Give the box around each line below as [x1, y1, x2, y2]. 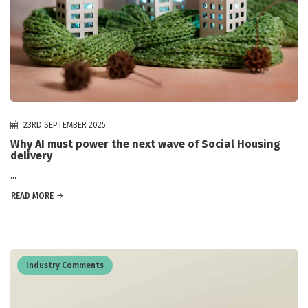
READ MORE [11, 190, 54, 201]
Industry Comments [26, 260, 104, 270]
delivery [10, 148, 52, 162]
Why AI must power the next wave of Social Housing [10, 137, 280, 151]
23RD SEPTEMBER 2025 [21, 120, 106, 130]
